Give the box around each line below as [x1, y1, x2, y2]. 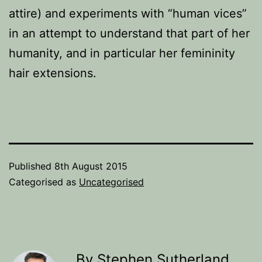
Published [9, 160, 54, 172]
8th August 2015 [54, 160, 127, 172]
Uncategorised [79, 176, 144, 188]
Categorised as [9, 176, 79, 188]
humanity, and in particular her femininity [9, 46, 235, 60]
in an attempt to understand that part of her [9, 26, 250, 40]
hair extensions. [9, 66, 96, 80]
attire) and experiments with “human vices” [9, 6, 247, 20]
